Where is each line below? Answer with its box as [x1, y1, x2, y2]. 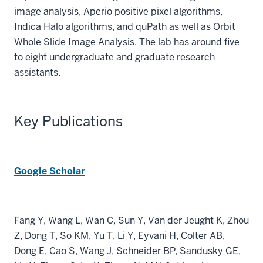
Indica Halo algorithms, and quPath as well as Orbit [14, 21, 235, 33]
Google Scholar [14, 165, 85, 177]
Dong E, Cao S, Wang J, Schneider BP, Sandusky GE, [14, 245, 241, 257]
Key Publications [14, 112, 123, 130]
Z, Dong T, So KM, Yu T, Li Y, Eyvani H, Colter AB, [14, 230, 225, 242]
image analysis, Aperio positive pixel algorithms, [14, 5, 222, 18]
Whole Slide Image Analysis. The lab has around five [14, 36, 240, 48]
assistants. [14, 66, 60, 79]
